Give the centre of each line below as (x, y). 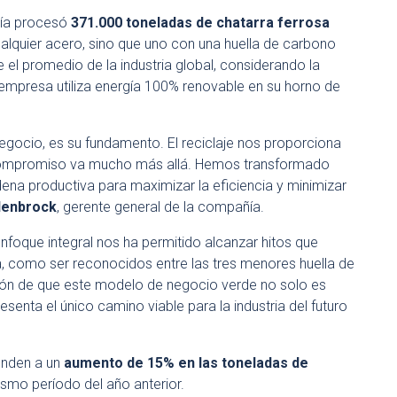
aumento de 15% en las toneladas (176, 363)
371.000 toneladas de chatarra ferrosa (200, 23)
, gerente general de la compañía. (160, 207)
